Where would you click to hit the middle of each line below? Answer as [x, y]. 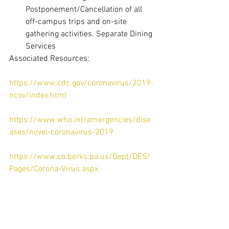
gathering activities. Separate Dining [90, 35]
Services [42, 47]
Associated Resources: [49, 59]
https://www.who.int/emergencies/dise [80, 120]
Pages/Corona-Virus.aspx [54, 169]
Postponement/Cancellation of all [85, 10]
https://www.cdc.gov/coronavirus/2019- [82, 84]
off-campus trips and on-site [77, 22]
